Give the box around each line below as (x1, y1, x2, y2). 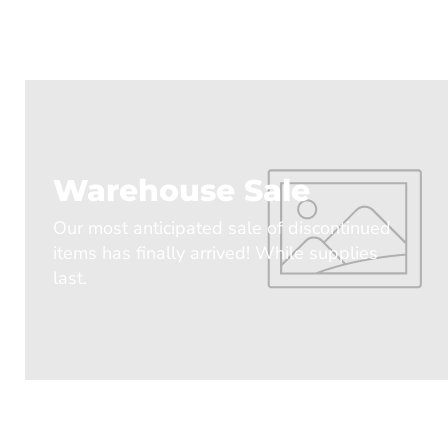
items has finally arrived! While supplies (53, 240, 378, 265)
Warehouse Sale (53, 171, 310, 209)
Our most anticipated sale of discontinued (53, 215, 391, 240)
